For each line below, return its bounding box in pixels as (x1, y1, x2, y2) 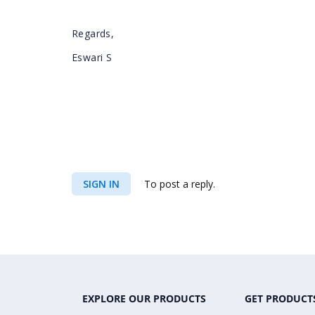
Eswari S (72, 51, 112, 64)
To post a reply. (141, 177, 215, 191)
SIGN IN (83, 177, 120, 191)
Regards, (72, 27, 115, 40)
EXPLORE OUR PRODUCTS (82, 292, 206, 305)
